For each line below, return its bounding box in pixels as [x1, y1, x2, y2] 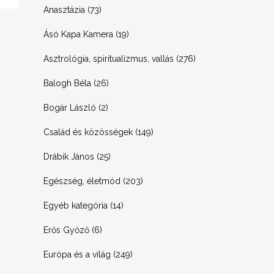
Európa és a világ [43, 250, 111, 259]
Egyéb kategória [43, 201, 108, 210]
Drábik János [43, 152, 94, 161]
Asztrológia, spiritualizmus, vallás [43, 54, 174, 64]
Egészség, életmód [43, 176, 120, 186]
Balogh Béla [43, 78, 91, 88]
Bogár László [43, 103, 96, 113]
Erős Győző [43, 225, 89, 235]
